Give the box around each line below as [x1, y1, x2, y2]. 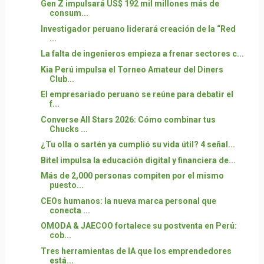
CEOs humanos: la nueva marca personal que [40, 196, 216, 206]
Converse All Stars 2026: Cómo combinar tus [40, 114, 216, 124]
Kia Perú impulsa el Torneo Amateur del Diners [40, 64, 223, 74]
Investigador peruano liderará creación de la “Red [40, 24, 236, 34]
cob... [49, 230, 71, 240]
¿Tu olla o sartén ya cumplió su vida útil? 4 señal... [40, 140, 235, 149]
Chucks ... [49, 124, 88, 134]
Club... [49, 74, 74, 84]
